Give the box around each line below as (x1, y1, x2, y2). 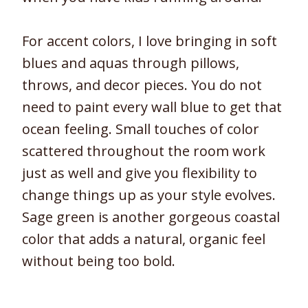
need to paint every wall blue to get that (22, 98, 282, 117)
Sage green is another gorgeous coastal (22, 208, 280, 227)
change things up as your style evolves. (22, 186, 276, 205)
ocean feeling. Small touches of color (22, 120, 259, 139)
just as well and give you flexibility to (22, 164, 257, 183)
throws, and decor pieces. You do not (22, 76, 262, 95)
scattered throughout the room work (22, 142, 265, 161)
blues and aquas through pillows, (22, 54, 239, 73)
